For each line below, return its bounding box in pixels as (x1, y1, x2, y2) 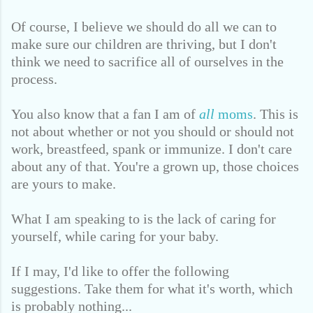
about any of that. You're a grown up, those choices (11, 159, 299, 174)
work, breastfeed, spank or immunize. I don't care (11, 141, 292, 156)
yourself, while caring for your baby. (11, 228, 219, 244)
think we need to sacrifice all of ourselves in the (11, 54, 284, 69)
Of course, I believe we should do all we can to (11, 19, 277, 34)
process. (11, 71, 57, 87)
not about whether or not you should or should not (11, 124, 294, 139)
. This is (253, 106, 298, 122)
